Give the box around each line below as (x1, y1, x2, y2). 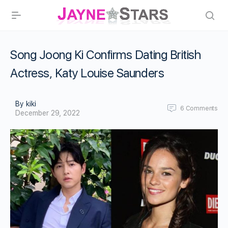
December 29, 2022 (15, 109, 80, 117)
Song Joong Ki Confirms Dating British (10, 47, 201, 62)
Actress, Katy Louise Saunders (10, 66, 164, 80)
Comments (185, 105, 218, 112)
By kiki (15, 100, 36, 108)
